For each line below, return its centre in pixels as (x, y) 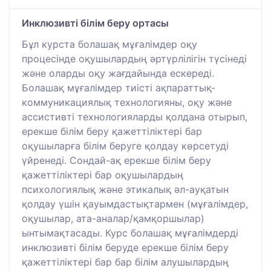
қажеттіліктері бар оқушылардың (103, 175)
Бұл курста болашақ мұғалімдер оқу (109, 44)
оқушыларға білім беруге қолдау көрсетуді (125, 145)
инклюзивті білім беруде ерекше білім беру (125, 247)
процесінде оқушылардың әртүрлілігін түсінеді (134, 58)
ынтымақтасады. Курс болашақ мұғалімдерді (130, 233)
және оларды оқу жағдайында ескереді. (118, 73)
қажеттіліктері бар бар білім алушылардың (125, 262)
